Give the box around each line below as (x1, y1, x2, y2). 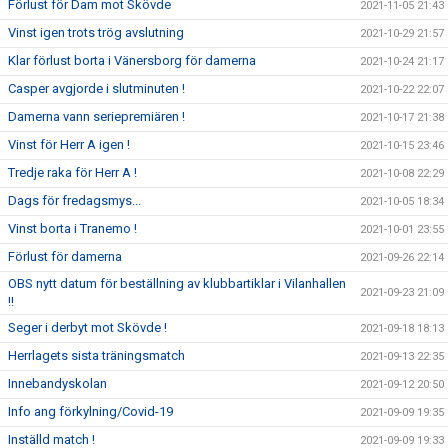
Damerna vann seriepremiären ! (8, 109, 185, 124)
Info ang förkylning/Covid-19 (8, 404, 173, 419)
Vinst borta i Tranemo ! (8, 221, 137, 236)
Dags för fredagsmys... (8, 193, 141, 208)
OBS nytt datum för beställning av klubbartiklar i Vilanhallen (8, 276, 346, 291)
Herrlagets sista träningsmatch (8, 348, 185, 363)
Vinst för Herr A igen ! (8, 137, 130, 152)
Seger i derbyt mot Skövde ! (8, 320, 167, 335)
